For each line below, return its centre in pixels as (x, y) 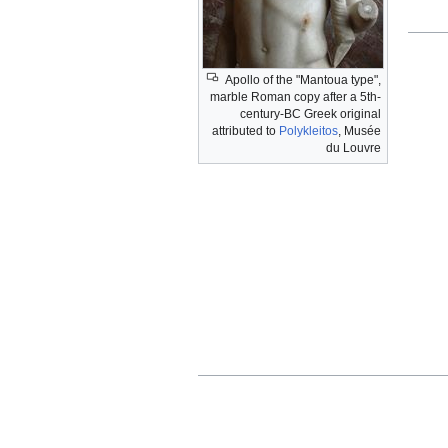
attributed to (245, 131)
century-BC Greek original (310, 114)
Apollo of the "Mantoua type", (303, 80)
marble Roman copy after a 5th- (295, 97)
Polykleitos (308, 131)
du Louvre (353, 148)
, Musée (359, 131)
